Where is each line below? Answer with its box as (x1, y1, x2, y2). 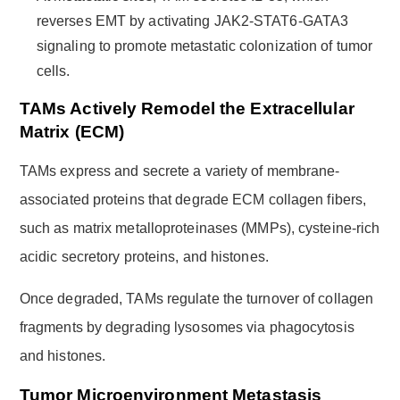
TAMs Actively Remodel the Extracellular (19, 98, 354, 118)
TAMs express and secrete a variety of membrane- (19, 162, 340, 179)
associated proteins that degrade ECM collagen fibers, (19, 191, 367, 207)
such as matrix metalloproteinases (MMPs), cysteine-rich (19, 220, 380, 236)
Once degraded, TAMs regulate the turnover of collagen (19, 290, 374, 306)
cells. (36, 62, 71, 79)
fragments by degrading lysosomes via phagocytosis (19, 319, 354, 335)
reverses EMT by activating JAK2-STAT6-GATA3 (36, 12, 349, 29)
